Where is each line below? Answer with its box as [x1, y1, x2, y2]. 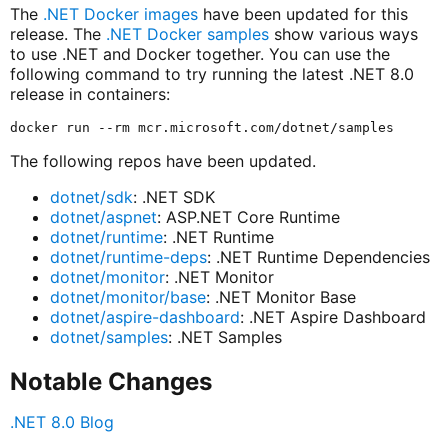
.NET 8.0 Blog [9, 411, 114, 432]
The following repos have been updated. [9, 151, 316, 172]
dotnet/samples [49, 327, 168, 348]
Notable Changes [9, 366, 212, 396]
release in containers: [9, 84, 170, 105]
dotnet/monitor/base [49, 287, 206, 308]
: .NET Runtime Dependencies [206, 247, 430, 268]
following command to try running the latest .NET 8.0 [9, 64, 414, 85]
